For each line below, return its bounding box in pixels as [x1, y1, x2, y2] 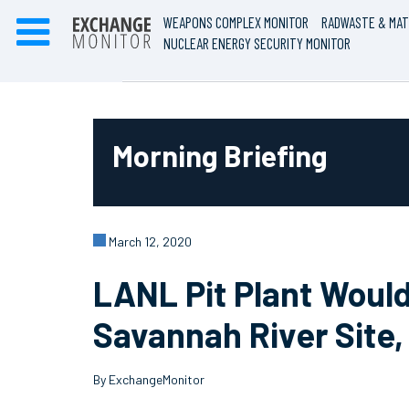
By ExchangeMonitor [93, 372, 204, 387]
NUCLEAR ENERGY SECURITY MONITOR [163, 34, 351, 52]
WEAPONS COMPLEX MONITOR [163, 13, 309, 31]
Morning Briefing [112, 138, 328, 173]
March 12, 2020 [106, 234, 192, 249]
